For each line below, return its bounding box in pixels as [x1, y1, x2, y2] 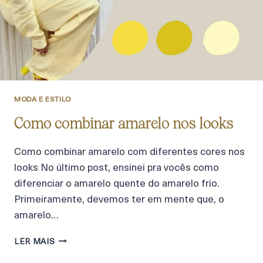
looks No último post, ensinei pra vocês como [14, 163, 219, 173]
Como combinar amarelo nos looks [14, 114, 233, 132]
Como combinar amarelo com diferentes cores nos [14, 147, 245, 157]
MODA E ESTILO [14, 96, 71, 103]
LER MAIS [14, 238, 55, 246]
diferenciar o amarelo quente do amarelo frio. [14, 178, 220, 189]
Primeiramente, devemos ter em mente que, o [14, 194, 224, 205]
